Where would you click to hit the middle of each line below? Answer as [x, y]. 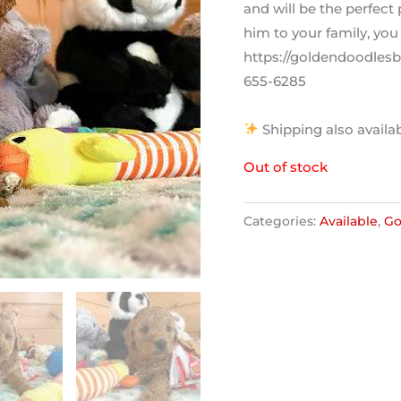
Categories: [282, 221]
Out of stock [286, 166]
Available [349, 221]
